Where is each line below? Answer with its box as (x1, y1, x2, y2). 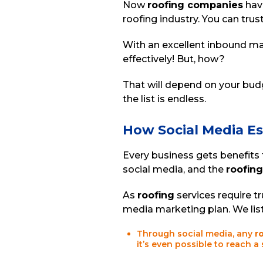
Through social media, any (137, 228, 255, 239)
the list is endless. (123, 93, 206, 104)
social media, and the (123, 164, 226, 175)
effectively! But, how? (123, 53, 227, 65)
